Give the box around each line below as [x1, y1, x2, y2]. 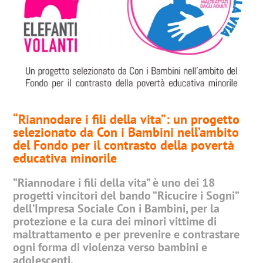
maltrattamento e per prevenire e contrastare [13, 227, 240, 242]
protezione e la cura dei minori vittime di [13, 214, 217, 229]
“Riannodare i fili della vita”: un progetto [13, 111, 240, 127]
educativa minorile [13, 150, 117, 166]
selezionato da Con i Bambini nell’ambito [13, 124, 240, 140]
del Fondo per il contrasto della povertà [13, 137, 235, 153]
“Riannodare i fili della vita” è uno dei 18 [13, 175, 215, 190]
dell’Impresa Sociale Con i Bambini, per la [13, 201, 220, 216]
